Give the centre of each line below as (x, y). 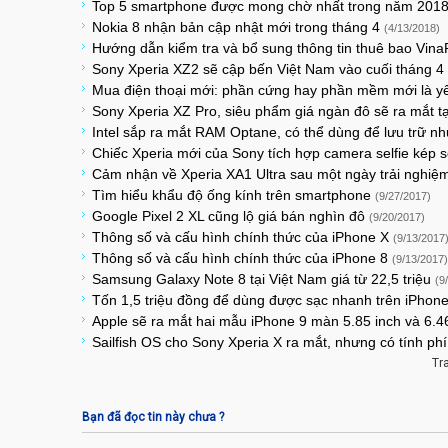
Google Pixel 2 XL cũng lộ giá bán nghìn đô (230, 216)
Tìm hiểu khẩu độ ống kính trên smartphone (233, 195)
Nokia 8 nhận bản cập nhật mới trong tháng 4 (238, 27)
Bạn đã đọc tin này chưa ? (153, 417)
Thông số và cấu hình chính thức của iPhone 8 (242, 258)
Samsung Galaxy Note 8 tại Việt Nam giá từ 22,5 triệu (263, 279)
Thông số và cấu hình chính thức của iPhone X (242, 237)
